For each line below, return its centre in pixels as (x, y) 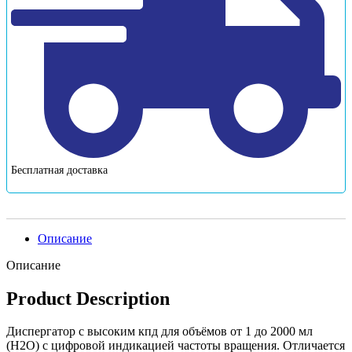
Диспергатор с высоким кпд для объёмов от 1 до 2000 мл (159, 332)
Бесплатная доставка (59, 170)
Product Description (88, 298)
